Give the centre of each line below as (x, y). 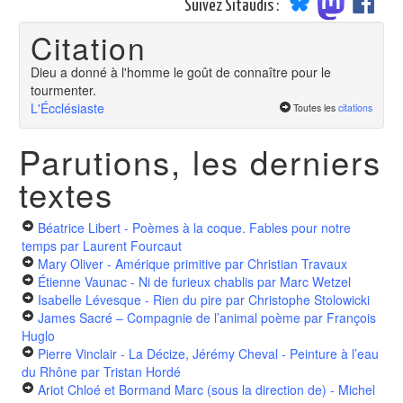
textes (66, 193)
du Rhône (49, 371)
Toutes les (316, 108)
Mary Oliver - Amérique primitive (130, 263)
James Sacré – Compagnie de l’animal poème (169, 317)
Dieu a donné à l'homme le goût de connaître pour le (181, 72)
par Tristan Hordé (129, 371)
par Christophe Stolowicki (296, 299)
